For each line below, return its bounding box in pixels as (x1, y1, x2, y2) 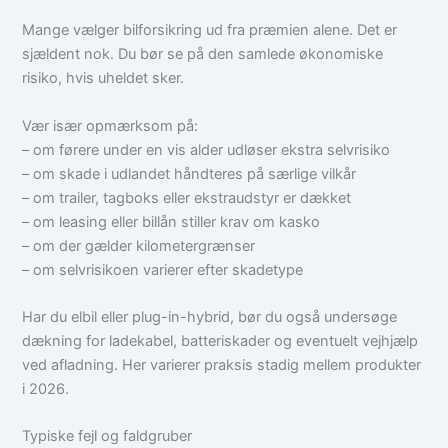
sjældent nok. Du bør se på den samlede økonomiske (22, 45, 384, 64)
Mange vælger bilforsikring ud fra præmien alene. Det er (22, 21, 398, 40)
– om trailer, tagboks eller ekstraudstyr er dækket (22, 188, 352, 207)
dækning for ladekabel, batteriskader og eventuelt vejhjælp (22, 331, 419, 350)
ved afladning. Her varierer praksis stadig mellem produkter (22, 355, 422, 374)
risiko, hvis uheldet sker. (22, 69, 185, 88)
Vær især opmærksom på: (22, 116, 199, 135)
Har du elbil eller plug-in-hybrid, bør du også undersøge (22, 307, 398, 326)
